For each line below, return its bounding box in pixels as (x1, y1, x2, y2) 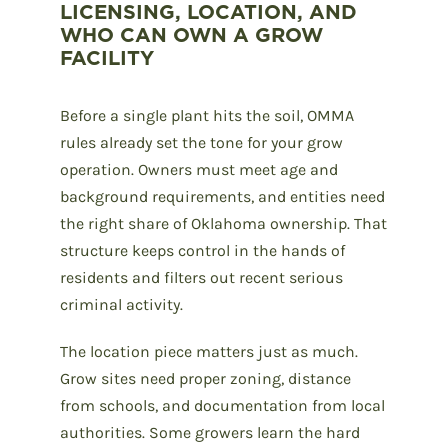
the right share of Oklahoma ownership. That (60, 213, 387, 233)
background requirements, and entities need (60, 186, 385, 206)
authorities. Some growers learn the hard (60, 422, 360, 442)
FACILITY (60, 43, 154, 72)
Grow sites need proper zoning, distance (60, 368, 351, 388)
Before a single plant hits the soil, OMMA (60, 105, 354, 125)
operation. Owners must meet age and (60, 159, 338, 179)
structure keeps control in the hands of (60, 240, 345, 260)
